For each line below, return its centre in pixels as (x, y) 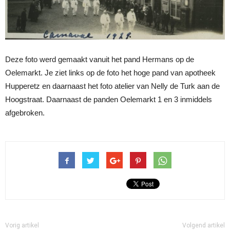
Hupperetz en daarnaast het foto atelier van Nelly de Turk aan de (112, 86)
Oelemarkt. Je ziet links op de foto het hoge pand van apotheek (110, 72)
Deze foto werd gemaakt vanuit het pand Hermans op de (100, 59)
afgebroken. (25, 112)
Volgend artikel (204, 225)
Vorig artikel (22, 225)
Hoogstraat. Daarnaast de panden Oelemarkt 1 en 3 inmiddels (109, 99)
